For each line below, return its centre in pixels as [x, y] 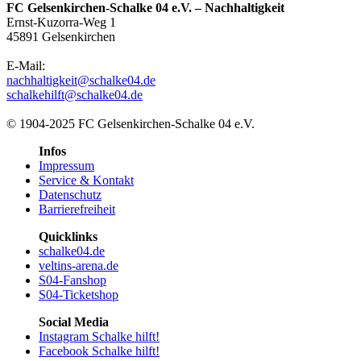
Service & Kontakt [86, 180]
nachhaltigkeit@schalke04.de [81, 80]
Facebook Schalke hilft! [99, 351]
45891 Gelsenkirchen [61, 36]
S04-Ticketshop [79, 294]
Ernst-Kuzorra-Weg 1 [61, 22]
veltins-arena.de [79, 265]
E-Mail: [26, 65]
